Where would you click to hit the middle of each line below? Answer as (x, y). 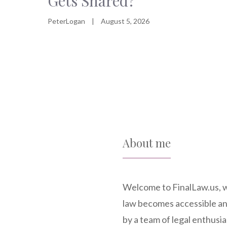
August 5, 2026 (125, 21)
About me (147, 143)
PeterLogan (66, 21)
